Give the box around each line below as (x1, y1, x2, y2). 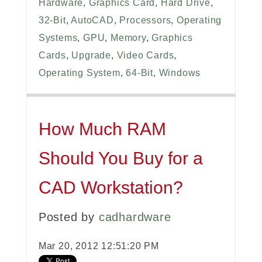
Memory (111, 33, 146, 43)
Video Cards (116, 50, 174, 61)
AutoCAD (71, 15, 114, 26)
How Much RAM (38, 119, 166, 139)
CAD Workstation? (38, 178, 183, 198)
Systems (38, 33, 78, 43)
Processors (119, 15, 171, 26)
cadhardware (98, 211, 171, 224)
